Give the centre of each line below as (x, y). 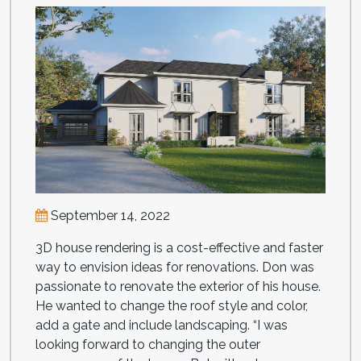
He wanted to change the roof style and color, (172, 306)
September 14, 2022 (109, 216)
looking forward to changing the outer (148, 345)
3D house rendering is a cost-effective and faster (179, 248)
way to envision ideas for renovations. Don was (175, 268)
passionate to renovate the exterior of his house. (178, 287)
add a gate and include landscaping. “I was (162, 326)
